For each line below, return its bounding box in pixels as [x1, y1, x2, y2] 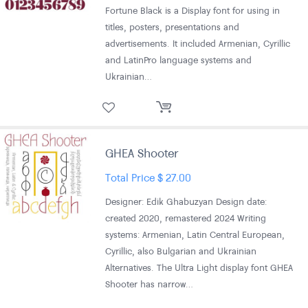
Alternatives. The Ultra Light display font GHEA [105, 261, 294, 274]
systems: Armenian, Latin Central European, [105, 228, 285, 241]
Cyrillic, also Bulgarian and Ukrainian [105, 244, 257, 257]
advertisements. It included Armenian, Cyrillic [105, 36, 291, 49]
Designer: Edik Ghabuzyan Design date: [105, 195, 267, 208]
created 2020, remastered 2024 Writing [105, 211, 267, 224]
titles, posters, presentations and [105, 20, 240, 33]
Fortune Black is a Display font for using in [105, 3, 280, 16]
